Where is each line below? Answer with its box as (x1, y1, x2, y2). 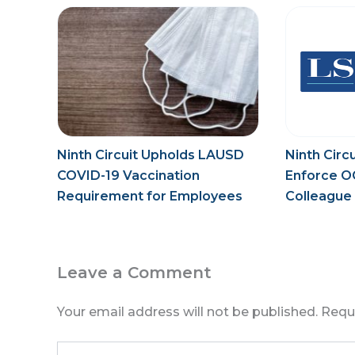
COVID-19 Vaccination (57, 168, 200, 184)
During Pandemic (57, 209, 170, 225)
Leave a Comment (57, 263, 212, 283)
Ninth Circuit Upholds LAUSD (57, 147, 244, 163)
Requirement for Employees (57, 189, 242, 204)
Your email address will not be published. (57, 304, 318, 320)
